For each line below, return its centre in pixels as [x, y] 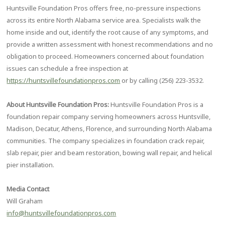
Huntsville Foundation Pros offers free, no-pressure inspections [104, 8]
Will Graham [25, 201]
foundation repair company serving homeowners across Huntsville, [109, 117]
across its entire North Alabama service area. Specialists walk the [104, 20]
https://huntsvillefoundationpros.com [64, 80]
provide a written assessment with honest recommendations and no [110, 44]
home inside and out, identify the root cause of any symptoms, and [108, 32]
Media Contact [28, 189]
